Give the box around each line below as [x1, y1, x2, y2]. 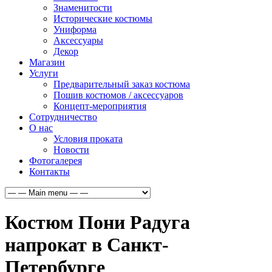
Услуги [29, 68, 58, 78]
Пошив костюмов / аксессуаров [53, 90, 183, 100]
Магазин [29, 57, 65, 67]
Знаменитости [53, 2, 112, 13]
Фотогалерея [29, 155, 82, 166]
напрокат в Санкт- [5, 234, 169, 256]
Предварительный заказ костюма [53, 79, 190, 89]
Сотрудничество [29, 112, 97, 122]
